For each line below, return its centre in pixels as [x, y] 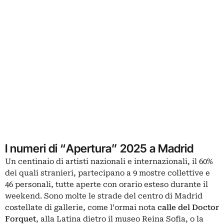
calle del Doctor [188, 207]
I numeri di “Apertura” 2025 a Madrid [99, 148]
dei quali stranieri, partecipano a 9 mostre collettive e [107, 173]
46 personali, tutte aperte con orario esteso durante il [106, 184]
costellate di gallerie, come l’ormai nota [81, 207]
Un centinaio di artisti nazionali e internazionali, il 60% [109, 161]
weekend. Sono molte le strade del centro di [90, 196]
